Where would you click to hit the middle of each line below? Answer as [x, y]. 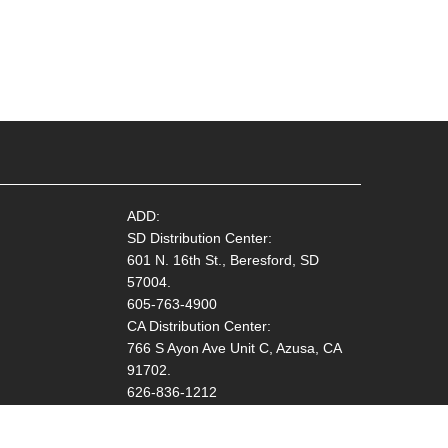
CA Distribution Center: [198, 326]
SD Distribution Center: [199, 238]
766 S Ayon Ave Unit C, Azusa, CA [233, 348]
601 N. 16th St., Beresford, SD [222, 260]
